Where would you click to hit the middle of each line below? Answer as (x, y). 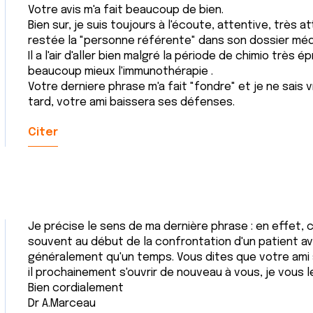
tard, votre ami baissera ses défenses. (131, 102)
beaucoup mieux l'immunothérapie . (121, 72)
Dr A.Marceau (62, 304)
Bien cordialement (76, 288)
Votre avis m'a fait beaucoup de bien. (126, 10)
